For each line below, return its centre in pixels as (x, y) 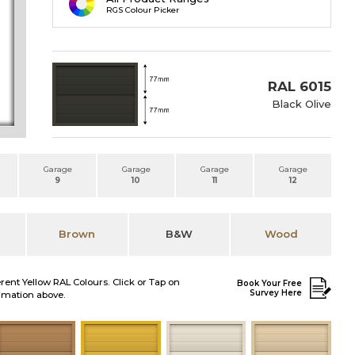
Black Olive (302, 103)
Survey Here (276, 292)
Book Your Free (269, 283)
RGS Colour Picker (143, 10)
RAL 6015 (300, 86)
